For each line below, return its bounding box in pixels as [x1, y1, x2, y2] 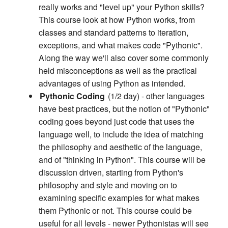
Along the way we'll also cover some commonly [39, 52, 209, 64]
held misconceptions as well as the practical [39, 65, 197, 77]
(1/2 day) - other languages [106, 90, 205, 102]
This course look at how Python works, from [39, 14, 195, 26]
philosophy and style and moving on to [39, 179, 177, 191]
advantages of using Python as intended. [39, 77, 185, 90]
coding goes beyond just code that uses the [39, 116, 194, 128]
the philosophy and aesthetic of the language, [39, 141, 202, 153]
